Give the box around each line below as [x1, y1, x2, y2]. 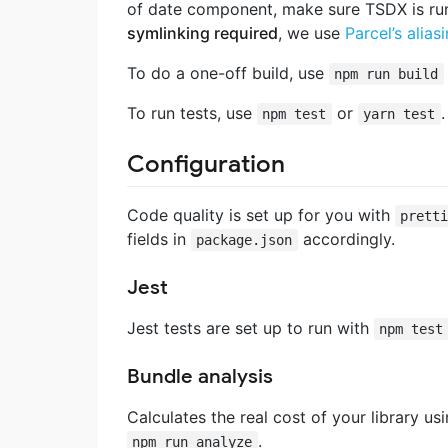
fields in [127, 229, 191, 250]
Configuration [127, 148, 285, 179]
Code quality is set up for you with [127, 205, 395, 226]
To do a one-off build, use [127, 62, 329, 83]
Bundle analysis [127, 364, 273, 390]
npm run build [334, 65, 439, 82]
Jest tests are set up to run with [127, 318, 374, 339]
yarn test [363, 105, 436, 122]
